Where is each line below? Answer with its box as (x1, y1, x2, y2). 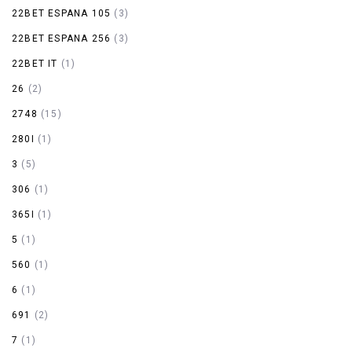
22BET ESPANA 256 (12, 32, 112, 44)
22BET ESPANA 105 (12, 7, 112, 19)
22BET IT (12, 57, 58, 69)
